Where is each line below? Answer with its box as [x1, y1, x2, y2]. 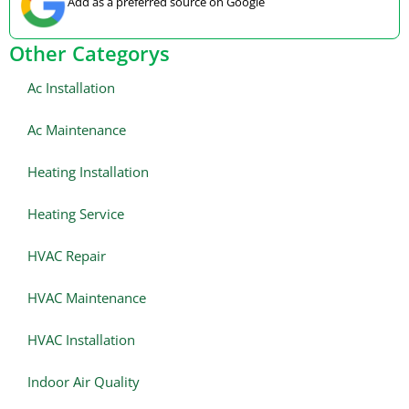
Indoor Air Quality [27, 372, 140, 392]
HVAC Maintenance [27, 288, 146, 308]
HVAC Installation [27, 330, 135, 350]
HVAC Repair [27, 246, 106, 266]
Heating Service [27, 204, 124, 224]
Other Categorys [9, 39, 170, 68]
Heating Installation [27, 163, 149, 182]
